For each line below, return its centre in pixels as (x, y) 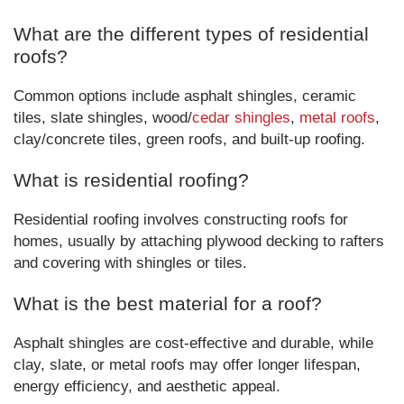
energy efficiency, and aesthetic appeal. (147, 386)
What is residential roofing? (131, 180)
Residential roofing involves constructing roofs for (181, 220)
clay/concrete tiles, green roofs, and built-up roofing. (189, 139)
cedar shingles (241, 118)
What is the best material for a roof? (168, 303)
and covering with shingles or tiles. (130, 263)
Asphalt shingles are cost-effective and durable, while (193, 343)
